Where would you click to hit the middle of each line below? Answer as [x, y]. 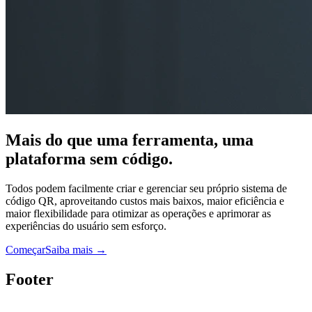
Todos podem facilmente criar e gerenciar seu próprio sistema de [146, 188]
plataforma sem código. [89, 158]
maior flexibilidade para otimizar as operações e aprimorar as [138, 213]
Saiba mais [69, 249]
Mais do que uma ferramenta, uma [130, 140]
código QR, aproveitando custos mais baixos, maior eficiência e [145, 201]
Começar [25, 249]
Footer [30, 279]
